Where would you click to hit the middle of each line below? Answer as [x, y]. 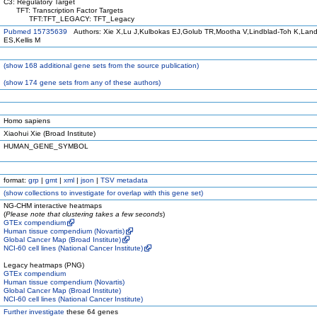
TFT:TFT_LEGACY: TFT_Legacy [69, 19]
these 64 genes [91, 312]
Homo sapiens [27, 121]
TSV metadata [124, 180]
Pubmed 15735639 [35, 31]
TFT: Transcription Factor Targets [63, 10]
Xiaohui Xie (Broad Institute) [50, 133]
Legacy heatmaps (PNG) [44, 265]
